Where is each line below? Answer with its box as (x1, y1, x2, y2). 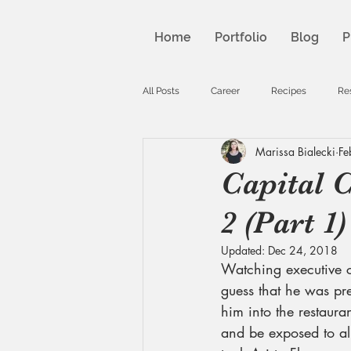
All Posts (143, 85, 179, 96)
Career (211, 85, 240, 96)
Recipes (271, 85, 306, 96)
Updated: (221, 243, 268, 258)
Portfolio (215, 30, 267, 45)
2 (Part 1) (221, 204, 346, 241)
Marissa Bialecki (255, 143, 335, 159)
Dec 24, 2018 (268, 243, 338, 258)
